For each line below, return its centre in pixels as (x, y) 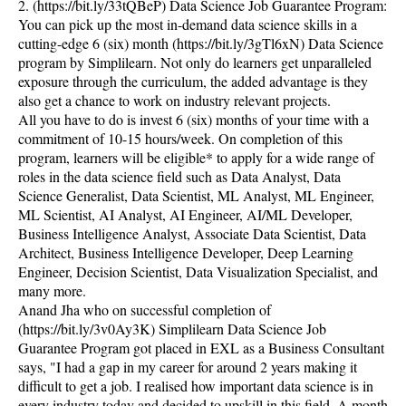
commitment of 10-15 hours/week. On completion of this (180, 138)
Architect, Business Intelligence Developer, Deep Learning (186, 252)
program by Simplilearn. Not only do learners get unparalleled (195, 62)
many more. (52, 290)
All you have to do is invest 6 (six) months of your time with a (193, 119)
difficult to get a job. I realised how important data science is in (196, 386)
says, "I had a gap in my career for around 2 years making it (188, 367)
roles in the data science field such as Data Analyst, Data (179, 176)
